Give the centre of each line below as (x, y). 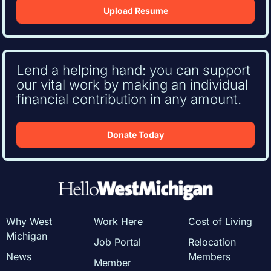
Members (209, 257)
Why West (29, 222)
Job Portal (118, 242)
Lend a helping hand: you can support (133, 70)
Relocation (212, 242)
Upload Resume (135, 11)
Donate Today (135, 134)
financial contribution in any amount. (129, 99)
